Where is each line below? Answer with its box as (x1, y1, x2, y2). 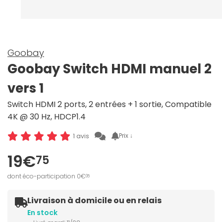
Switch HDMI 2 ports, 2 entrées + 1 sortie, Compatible (7, 99, 212, 111)
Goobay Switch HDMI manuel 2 (7, 60, 212, 78)
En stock (27, 208, 57, 218)
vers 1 (7, 79, 44, 98)
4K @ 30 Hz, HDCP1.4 (7, 111, 86, 123)
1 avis (72, 131, 89, 140)
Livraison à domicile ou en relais (27, 195, 162, 207)
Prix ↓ (119, 131, 133, 140)
